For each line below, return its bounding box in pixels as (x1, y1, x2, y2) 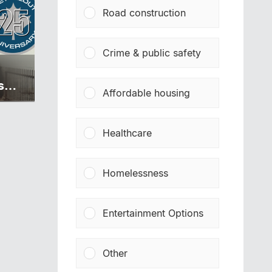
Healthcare (103, 127, 152, 139)
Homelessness (103, 167, 169, 179)
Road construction (103, 7, 186, 19)
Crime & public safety (103, 47, 202, 59)
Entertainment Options (103, 207, 204, 219)
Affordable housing (103, 87, 191, 99)
